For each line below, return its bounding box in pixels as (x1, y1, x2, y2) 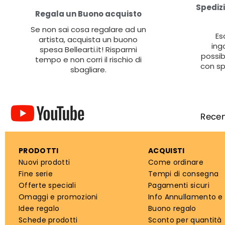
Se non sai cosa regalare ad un (30, 24, 146, 35)
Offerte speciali (19, 180, 76, 190)
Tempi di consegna (148, 168, 219, 179)
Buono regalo (148, 203, 196, 213)
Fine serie (19, 168, 53, 179)
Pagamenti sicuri (148, 180, 209, 190)
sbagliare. (70, 64, 106, 75)
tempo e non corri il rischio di (35, 54, 142, 65)
